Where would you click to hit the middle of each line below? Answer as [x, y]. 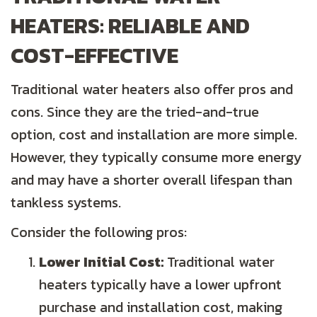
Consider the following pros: [99, 232]
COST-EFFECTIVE [94, 56]
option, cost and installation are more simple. [154, 135]
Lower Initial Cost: [101, 262]
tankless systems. [66, 203]
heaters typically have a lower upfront [160, 285]
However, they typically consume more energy [156, 157]
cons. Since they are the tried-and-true [135, 112]
